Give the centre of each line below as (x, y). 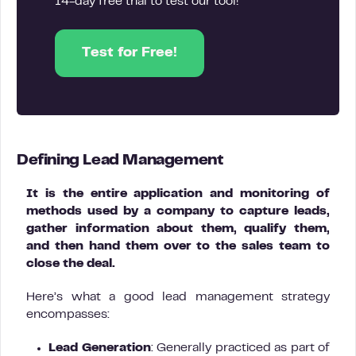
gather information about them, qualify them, (178, 229)
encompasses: (68, 315)
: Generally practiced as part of (240, 348)
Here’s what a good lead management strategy (178, 297)
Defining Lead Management (120, 161)
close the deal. (71, 264)
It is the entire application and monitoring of (178, 194)
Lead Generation (100, 348)
